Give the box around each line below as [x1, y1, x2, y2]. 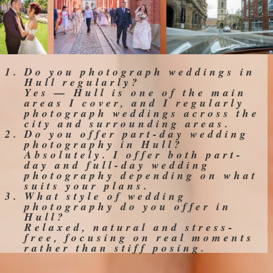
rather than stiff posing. [24, 239, 207, 255]
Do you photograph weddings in [24, 63, 255, 79]
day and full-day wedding [24, 157, 210, 172]
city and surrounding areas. [24, 115, 230, 131]
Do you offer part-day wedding [24, 126, 249, 141]
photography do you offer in [24, 198, 232, 214]
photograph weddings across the [24, 105, 260, 121]
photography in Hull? [24, 136, 183, 152]
